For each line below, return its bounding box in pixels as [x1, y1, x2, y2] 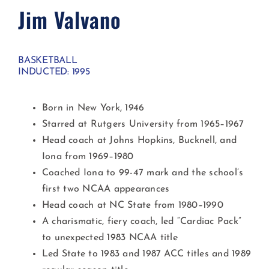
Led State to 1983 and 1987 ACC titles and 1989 [41, 249, 252, 259]
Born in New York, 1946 [41, 103, 145, 113]
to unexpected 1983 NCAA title [41, 232, 178, 243]
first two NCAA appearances [41, 184, 170, 194]
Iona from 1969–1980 [41, 151, 134, 162]
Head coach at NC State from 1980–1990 [41, 200, 223, 210]
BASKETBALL [17, 55, 77, 65]
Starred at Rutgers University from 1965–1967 [41, 119, 244, 129]
